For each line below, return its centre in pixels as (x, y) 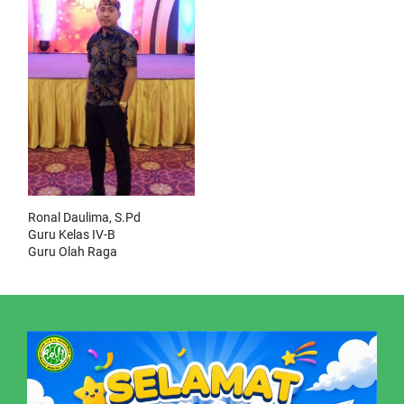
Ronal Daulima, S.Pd (84, 217)
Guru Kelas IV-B (72, 234)
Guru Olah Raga (73, 251)
